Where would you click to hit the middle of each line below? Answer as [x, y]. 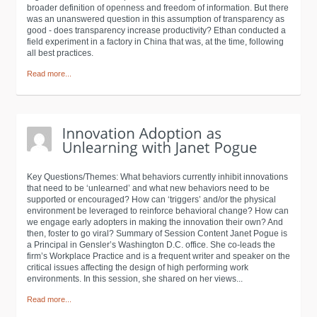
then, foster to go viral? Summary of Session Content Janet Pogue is [157, 234]
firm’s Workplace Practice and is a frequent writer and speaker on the [158, 256]
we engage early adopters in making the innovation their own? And [155, 222]
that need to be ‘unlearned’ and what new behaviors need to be [148, 188]
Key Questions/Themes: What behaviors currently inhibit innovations [157, 177]
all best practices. [60, 53]
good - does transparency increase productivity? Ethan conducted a [156, 30]
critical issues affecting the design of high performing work [138, 267]
